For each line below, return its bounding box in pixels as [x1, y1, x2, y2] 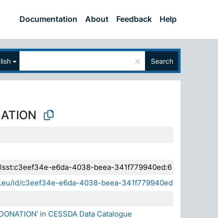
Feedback [116, 14, 152, 24]
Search [151, 56, 173, 65]
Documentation [19, 14, 77, 24]
